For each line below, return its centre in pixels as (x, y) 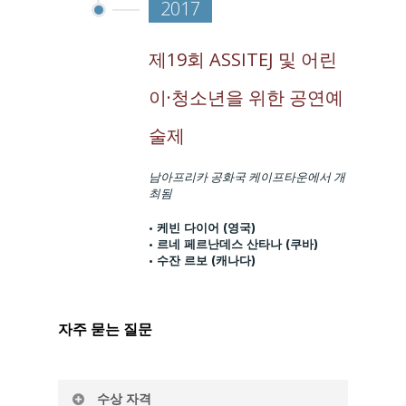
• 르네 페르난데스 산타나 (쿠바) (234, 243)
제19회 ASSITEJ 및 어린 (243, 60)
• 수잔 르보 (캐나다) (203, 260)
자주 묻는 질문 (106, 330)
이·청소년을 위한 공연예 (246, 98)
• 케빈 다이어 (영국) (203, 227)
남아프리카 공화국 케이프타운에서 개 (247, 177)
